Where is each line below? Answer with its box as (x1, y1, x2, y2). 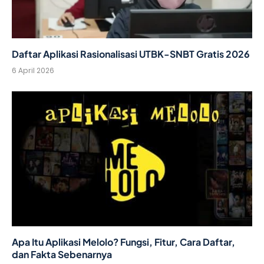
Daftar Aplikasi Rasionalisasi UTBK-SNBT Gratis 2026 (12, 47, 250, 60)
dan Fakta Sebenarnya (12, 248, 112, 261)
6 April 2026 (12, 65, 54, 75)
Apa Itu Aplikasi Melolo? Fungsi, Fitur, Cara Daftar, (12, 236, 235, 249)
